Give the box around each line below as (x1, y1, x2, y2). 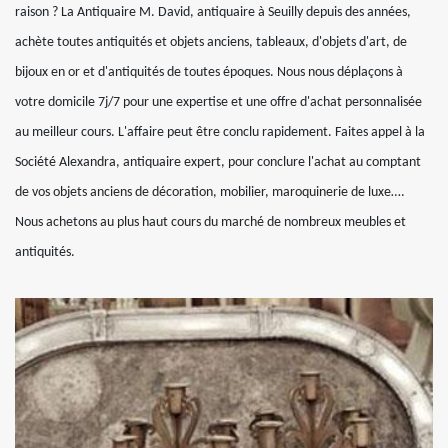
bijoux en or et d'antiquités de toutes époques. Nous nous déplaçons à (15, 65, 403, 81)
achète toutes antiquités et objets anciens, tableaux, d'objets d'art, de (15, 35, 407, 51)
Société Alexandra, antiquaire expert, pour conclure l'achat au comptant (15, 155, 421, 171)
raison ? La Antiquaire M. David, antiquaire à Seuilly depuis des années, (15, 5, 411, 21)
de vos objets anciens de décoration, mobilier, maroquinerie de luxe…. (15, 185, 405, 201)
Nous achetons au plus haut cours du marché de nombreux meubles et (15, 215, 406, 231)
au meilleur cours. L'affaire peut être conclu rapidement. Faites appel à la (15, 125, 425, 141)
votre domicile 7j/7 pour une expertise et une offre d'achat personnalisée (15, 95, 422, 111)
